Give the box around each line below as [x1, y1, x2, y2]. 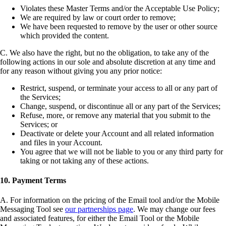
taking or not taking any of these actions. [20, 156, 149, 165]
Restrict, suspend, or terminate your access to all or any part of [20, 83, 217, 92]
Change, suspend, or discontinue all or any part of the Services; [20, 101, 220, 110]
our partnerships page [65, 205, 133, 214]
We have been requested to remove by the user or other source [20, 22, 217, 31]
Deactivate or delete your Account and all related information [20, 129, 214, 138]
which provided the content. [20, 31, 109, 40]
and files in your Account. [20, 138, 102, 147]
